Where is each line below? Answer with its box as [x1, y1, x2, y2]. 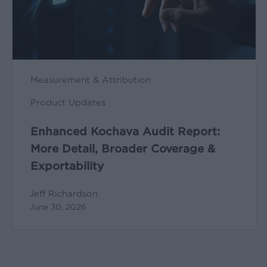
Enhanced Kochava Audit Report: [30, 125, 220, 138]
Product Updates [30, 98, 105, 108]
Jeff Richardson [29, 189, 98, 199]
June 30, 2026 [29, 203, 86, 212]
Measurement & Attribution [30, 75, 151, 85]
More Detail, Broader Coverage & [30, 142, 215, 156]
